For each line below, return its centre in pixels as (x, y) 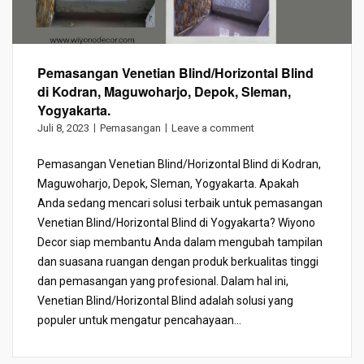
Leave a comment (213, 128)
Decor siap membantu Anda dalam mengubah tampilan (180, 242)
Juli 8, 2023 (63, 128)
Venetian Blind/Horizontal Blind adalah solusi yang (165, 300)
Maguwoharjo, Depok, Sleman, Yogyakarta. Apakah (168, 183)
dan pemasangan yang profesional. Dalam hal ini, (163, 281)
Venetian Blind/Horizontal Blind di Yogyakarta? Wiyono (176, 222)
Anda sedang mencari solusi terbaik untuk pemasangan (180, 203)
